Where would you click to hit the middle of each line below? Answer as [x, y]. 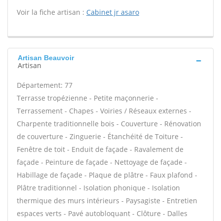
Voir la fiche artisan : [52, 12]
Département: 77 [45, 85]
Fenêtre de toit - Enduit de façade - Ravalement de [100, 149]
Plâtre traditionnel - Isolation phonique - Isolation [98, 188]
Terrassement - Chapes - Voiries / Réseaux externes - [104, 111]
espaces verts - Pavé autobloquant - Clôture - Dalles [102, 213]
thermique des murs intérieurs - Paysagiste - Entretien [107, 201]
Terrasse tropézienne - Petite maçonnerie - [88, 98]
